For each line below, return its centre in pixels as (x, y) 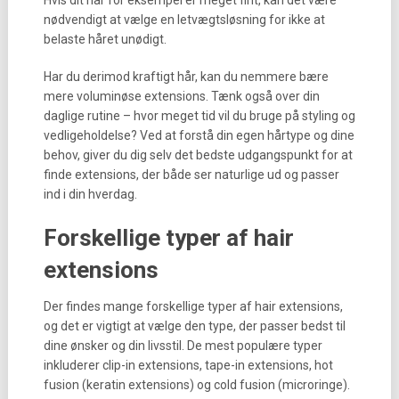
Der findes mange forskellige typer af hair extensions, (193, 306)
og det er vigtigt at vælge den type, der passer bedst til (194, 326)
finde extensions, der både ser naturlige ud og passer (191, 175)
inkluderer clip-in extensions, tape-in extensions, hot (188, 365)
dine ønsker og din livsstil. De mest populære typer (183, 346)
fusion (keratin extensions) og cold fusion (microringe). (196, 385)
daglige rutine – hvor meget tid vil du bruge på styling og (199, 116)
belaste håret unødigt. (105, 39)
